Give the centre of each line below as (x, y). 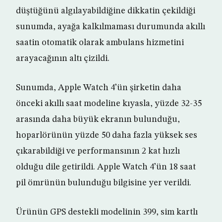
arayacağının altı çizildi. (63, 59)
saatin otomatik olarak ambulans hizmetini (100, 43)
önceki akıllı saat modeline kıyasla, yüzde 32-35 (109, 104)
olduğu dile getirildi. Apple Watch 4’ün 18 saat (106, 167)
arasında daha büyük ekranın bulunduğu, (98, 120)
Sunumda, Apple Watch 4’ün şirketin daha (99, 88)
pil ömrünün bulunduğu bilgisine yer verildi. (104, 183)
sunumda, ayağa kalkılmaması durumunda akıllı (111, 27)
